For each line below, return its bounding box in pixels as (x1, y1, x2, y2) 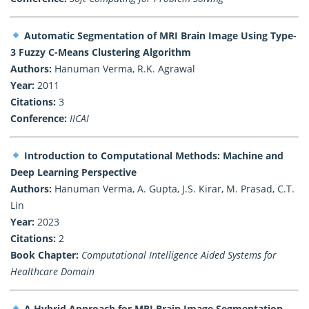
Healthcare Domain (10, 264, 94, 278)
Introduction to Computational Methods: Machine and (23, 148, 283, 162)
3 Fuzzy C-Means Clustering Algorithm (10, 45, 191, 59)
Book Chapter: (10, 248, 79, 261)
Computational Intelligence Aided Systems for (81, 248, 277, 261)
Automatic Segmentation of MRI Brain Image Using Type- (23, 28, 297, 42)
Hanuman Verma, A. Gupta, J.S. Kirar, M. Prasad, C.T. (52, 181, 295, 195)
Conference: (10, 111, 67, 125)
